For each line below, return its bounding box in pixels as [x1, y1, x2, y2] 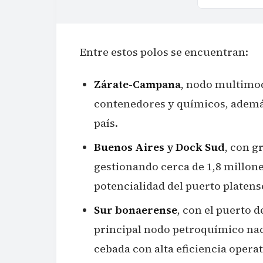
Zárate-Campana [94, 77, 181, 92]
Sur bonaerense [94, 203, 177, 218]
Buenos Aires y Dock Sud [94, 140, 225, 155]
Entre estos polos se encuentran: [80, 45, 248, 60]
